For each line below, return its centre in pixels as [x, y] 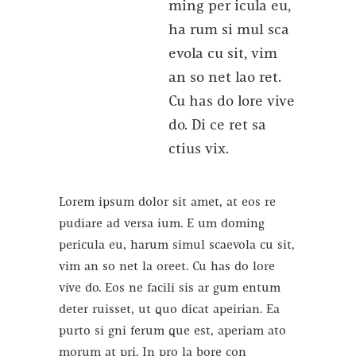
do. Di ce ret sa [217, 126]
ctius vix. [199, 149]
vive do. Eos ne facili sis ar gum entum [170, 288]
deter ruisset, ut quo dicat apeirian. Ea [169, 310]
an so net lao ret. [225, 78]
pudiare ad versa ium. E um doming [162, 224]
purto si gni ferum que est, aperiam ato [172, 331]
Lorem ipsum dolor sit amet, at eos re [167, 202]
